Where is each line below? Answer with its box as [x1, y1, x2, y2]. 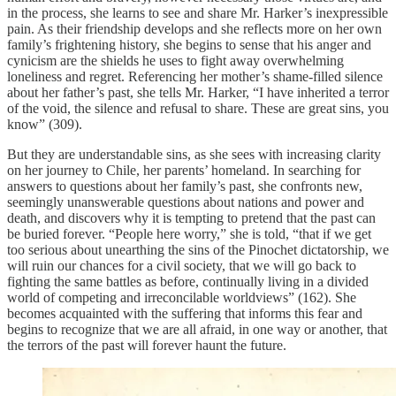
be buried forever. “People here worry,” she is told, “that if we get [7, 225, 371, 241]
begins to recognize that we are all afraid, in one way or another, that [7, 321, 387, 337]
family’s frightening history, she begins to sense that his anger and [7, 36, 371, 52]
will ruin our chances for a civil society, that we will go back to [7, 257, 356, 273]
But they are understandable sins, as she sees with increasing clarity [7, 146, 381, 162]
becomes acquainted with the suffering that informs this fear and [7, 305, 362, 321]
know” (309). [7, 116, 82, 132]
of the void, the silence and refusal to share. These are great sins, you [7, 100, 389, 116]
